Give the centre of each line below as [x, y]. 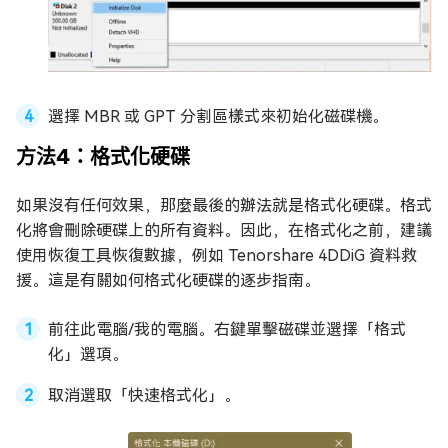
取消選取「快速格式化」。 [144, 396]
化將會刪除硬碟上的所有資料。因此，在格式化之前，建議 [224, 231]
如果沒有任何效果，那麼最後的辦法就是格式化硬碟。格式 [224, 206]
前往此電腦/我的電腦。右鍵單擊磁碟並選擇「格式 [227, 330]
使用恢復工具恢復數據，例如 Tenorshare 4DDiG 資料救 [216, 256]
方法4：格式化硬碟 [103, 157]
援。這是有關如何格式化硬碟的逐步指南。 [168, 281]
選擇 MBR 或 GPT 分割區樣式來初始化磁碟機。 [218, 117]
